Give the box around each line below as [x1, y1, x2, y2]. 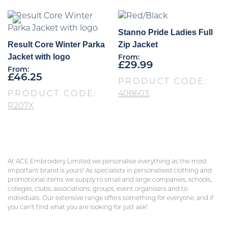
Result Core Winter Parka [8, 40, 105, 49]
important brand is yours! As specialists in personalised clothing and [8, 168, 212, 175]
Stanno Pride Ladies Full [118, 28, 213, 37]
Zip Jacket [118, 40, 158, 49]
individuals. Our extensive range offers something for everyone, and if [8, 195, 213, 202]
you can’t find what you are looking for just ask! [8, 205, 148, 211]
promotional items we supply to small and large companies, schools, [8, 177, 212, 184]
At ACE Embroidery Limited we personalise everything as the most [8, 159, 207, 165]
